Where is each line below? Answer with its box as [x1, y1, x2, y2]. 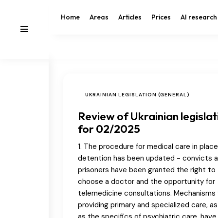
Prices [151, 12, 171, 21]
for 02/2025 [78, 121, 140, 136]
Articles [118, 12, 142, 21]
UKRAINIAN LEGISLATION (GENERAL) [85, 91, 190, 98]
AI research [181, 12, 217, 21]
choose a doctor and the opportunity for [78, 176, 215, 186]
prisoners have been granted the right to [78, 164, 216, 175]
